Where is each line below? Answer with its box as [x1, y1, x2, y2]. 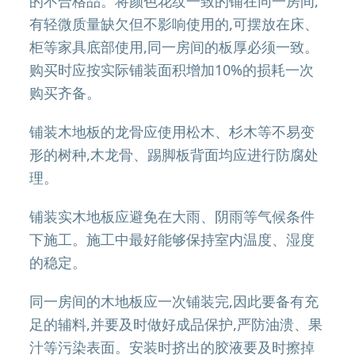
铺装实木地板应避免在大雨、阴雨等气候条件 [29, 207, 315, 226]
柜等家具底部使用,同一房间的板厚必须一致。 [29, 37, 319, 56]
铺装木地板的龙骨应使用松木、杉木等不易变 [29, 122, 315, 141]
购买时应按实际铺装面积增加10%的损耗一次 [29, 60, 315, 79]
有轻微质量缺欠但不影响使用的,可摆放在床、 [29, 14, 319, 33]
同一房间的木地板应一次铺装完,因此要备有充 [29, 292, 319, 311]
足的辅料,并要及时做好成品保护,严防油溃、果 [29, 315, 323, 334]
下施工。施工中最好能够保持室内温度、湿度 [29, 230, 315, 249]
